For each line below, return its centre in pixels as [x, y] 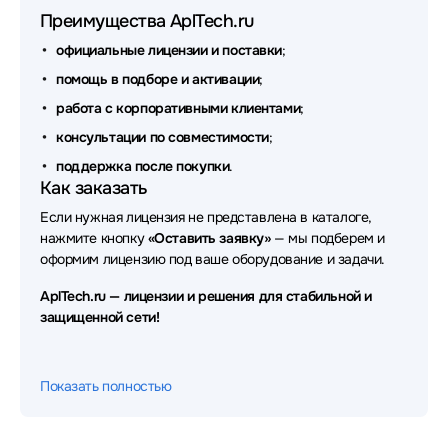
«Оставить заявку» [209, 238]
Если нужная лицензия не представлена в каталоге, [206, 217]
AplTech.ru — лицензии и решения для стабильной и [206, 296]
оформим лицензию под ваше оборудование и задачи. [212, 259]
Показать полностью [106, 386]
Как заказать [94, 188]
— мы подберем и [327, 238]
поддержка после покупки [143, 166]
